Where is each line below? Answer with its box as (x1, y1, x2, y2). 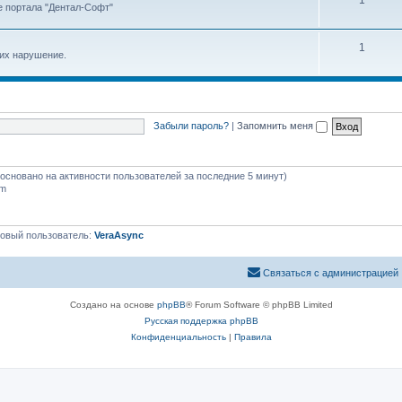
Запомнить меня (236, 119, 316, 131)
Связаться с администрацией (263, 267, 398, 278)
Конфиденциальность (130, 331, 226, 342)
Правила (233, 331, 272, 342)
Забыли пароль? (153, 119, 229, 131)
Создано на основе (69, 299, 157, 310)
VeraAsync (94, 230, 144, 240)
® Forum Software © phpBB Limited (185, 299, 333, 310)
